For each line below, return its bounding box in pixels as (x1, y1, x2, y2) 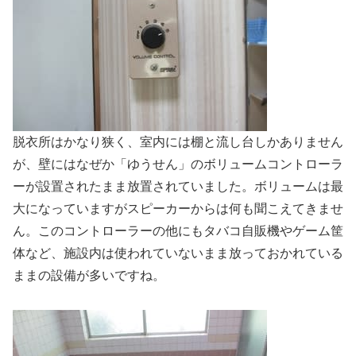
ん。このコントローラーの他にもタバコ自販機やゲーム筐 (13, 223, 343, 238)
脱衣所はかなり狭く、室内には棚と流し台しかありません (13, 134, 343, 149)
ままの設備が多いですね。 (13, 268, 165, 282)
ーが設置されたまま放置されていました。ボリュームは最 (13, 179, 343, 193)
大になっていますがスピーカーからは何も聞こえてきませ (13, 201, 343, 215)
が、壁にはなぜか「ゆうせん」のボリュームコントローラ (13, 157, 343, 171)
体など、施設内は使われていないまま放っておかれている (13, 246, 343, 260)
